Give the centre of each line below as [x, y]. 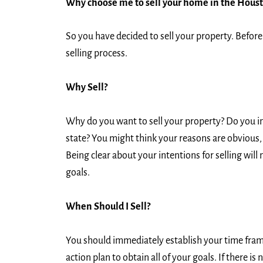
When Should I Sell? [108, 206]
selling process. [97, 54]
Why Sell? [87, 88]
